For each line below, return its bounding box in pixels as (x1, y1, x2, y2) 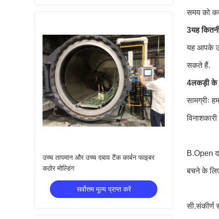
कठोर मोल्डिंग (43, 164, 74, 172)
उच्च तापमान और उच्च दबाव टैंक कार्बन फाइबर (43, 153, 154, 161)
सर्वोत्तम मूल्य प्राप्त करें (76, 185, 131, 193)
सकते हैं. (187, 61, 210, 69)
